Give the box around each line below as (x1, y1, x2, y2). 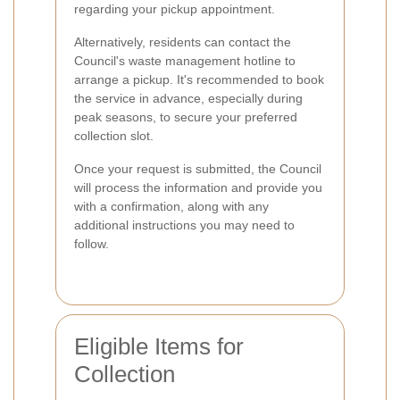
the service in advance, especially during (74, 91, 303, 106)
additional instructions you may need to (74, 218, 295, 233)
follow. (74, 237, 109, 252)
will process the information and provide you (74, 180, 322, 196)
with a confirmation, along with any (74, 199, 269, 214)
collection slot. (74, 129, 154, 144)
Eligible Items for (74, 333, 244, 361)
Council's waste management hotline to (74, 54, 296, 69)
